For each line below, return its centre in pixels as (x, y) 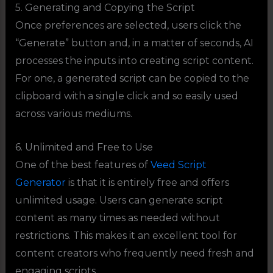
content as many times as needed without (117, 218)
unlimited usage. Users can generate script (119, 200)
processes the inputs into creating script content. (134, 61)
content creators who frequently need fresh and (134, 253)
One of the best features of (83, 165)
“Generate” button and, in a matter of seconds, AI (134, 43)
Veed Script (178, 165)
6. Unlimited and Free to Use (84, 147)
